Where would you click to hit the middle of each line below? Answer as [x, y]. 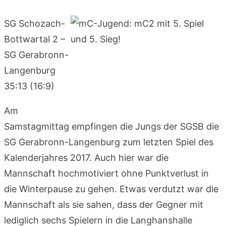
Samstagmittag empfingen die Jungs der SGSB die [111, 126]
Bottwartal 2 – [35, 39]
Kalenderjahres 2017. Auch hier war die [86, 157]
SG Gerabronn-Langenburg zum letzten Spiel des [109, 142]
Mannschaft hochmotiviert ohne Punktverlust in [106, 173]
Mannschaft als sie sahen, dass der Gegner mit [104, 204]
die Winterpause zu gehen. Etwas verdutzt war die [111, 189]
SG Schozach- [35, 23]
